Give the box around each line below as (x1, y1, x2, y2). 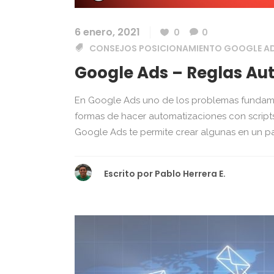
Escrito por (104, 167, 153, 180)
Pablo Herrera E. (155, 167, 226, 180)
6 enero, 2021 (75, 24, 140, 39)
